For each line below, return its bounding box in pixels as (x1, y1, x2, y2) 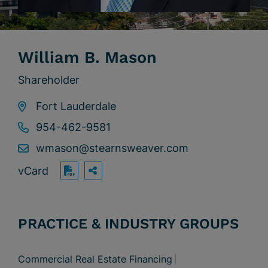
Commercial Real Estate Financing (18, 253, 172, 265)
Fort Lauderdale (36, 100, 116, 112)
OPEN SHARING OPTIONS (92, 168, 248, 180)
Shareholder (18, 74, 80, 86)
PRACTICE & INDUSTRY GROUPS (18, 215, 239, 232)
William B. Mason (18, 48, 157, 67)
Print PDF (60, 180, 108, 193)
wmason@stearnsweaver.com (36, 142, 188, 154)
